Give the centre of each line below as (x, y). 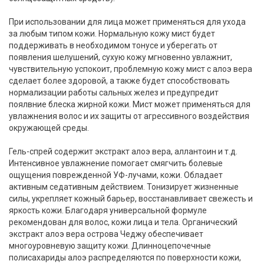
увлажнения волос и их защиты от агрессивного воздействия (129, 116)
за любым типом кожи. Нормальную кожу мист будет (112, 34)
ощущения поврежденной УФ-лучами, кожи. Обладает (116, 175)
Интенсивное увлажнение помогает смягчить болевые (116, 164)
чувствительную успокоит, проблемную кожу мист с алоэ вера (131, 69)
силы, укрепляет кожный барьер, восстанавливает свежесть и (131, 199)
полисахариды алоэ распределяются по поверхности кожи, (125, 258)
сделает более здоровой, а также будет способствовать (119, 81)
